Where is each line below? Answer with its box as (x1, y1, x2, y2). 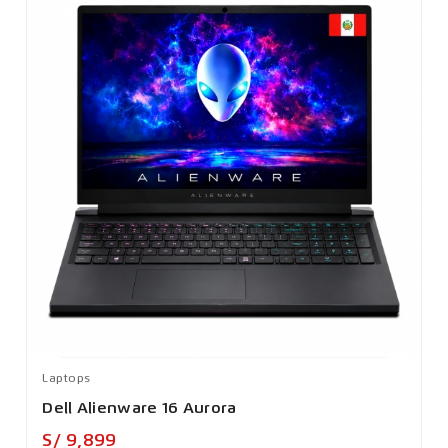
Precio (123, 431, 167, 446)
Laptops (42, 373, 91, 386)
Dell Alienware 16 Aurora (42, 401, 237, 418)
